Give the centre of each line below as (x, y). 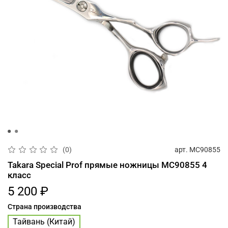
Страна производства (45, 206)
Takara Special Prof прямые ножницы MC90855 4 (107, 165)
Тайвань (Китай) (44, 222)
